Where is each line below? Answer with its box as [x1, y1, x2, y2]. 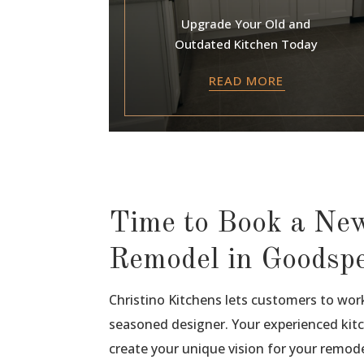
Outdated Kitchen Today [174, 36, 318, 53]
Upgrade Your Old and [181, 15, 311, 32]
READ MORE [208, 72, 284, 89]
